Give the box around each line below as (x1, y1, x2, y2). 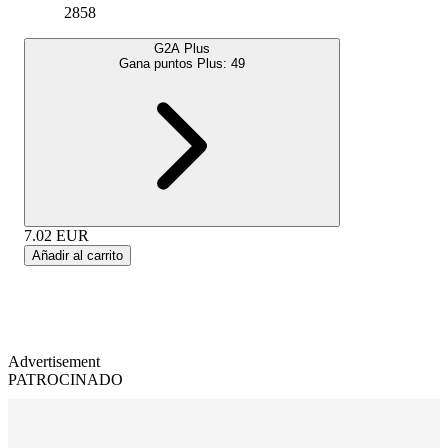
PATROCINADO (8, 370, 123, 388)
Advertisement (8, 352, 100, 370)
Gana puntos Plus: (119, 55, 231, 71)
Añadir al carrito (32, 247, 123, 263)
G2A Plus (154, 40, 210, 56)
